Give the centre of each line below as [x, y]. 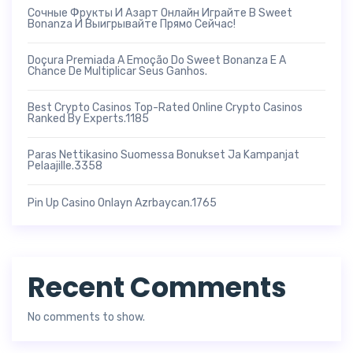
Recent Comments [157, 287]
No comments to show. [86, 317]
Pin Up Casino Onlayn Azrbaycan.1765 [122, 203]
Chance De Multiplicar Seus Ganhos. [117, 71]
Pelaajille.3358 [65, 165]
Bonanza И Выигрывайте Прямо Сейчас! [132, 24]
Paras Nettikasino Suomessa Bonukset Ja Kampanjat [163, 154]
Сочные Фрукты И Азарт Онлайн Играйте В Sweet [160, 13]
